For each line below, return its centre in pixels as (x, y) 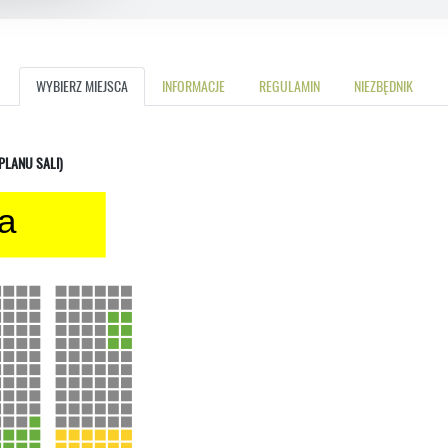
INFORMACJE (193, 85)
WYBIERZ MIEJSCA (81, 85)
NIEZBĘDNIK (383, 85)
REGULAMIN (289, 85)
